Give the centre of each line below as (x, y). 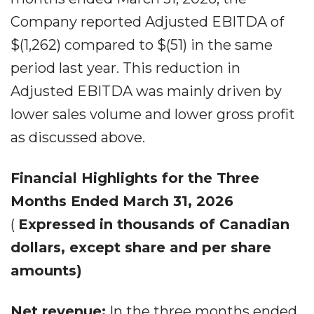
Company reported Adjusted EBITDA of (147, 22)
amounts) (46, 271)
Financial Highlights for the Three (135, 178)
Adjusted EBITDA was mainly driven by (146, 91)
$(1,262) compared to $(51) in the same (142, 45)
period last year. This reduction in (125, 68)
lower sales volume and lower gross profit (153, 114)
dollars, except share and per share (141, 247)
